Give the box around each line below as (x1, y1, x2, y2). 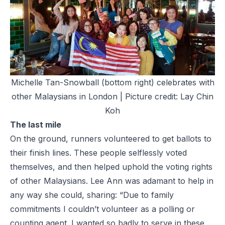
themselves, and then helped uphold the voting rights (10, 161, 212, 172)
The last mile (10, 119, 63, 130)
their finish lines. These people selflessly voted (10, 147, 187, 158)
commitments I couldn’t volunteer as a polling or (10, 203, 195, 214)
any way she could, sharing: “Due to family (10, 189, 174, 200)
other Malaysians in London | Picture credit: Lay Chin (12, 91, 213, 101)
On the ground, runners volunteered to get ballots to (10, 133, 211, 144)
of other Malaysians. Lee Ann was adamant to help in (10, 175, 213, 186)
